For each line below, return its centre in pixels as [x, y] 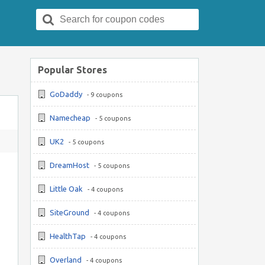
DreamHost [70, 165]
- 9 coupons [104, 95]
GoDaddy [66, 94]
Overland [66, 260]
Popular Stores [72, 70]
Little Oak [66, 189]
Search [72, 13]
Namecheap [70, 118]
